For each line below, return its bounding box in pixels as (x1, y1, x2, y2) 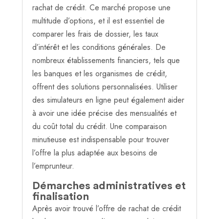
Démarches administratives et (32, 180, 186, 192)
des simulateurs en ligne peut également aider (32, 94, 184, 106)
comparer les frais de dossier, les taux (32, 28, 158, 40)
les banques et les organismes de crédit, (32, 68, 167, 80)
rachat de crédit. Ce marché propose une (32, 2, 171, 14)
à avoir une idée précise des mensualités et (32, 108, 176, 119)
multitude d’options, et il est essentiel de (32, 15, 165, 27)
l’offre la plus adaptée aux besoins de (32, 147, 157, 159)
